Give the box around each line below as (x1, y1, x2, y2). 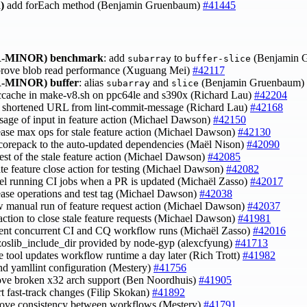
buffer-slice (185, 53, 251, 64)
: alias (79, 77, 106, 89)
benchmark (50, 52, 103, 64)
